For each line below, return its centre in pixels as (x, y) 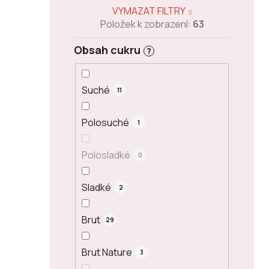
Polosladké (106, 155)
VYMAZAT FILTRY (149, 11)
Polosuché (105, 122)
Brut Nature (107, 252)
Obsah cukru (107, 50)
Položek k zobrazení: (146, 24)
